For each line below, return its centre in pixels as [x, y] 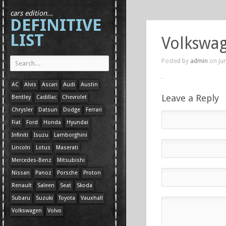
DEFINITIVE [56, 25]
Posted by [176, 61]
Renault [22, 185]
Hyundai [77, 122]
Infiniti [20, 135]
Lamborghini [71, 135]
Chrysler [22, 110]
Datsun [48, 110]
